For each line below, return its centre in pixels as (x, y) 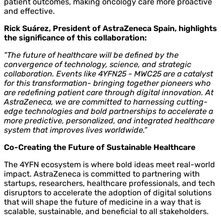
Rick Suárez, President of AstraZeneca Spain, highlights (110, 28)
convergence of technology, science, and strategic (98, 64)
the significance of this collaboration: (75, 37)
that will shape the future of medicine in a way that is (102, 202)
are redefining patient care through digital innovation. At (109, 92)
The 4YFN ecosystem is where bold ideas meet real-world (110, 164)
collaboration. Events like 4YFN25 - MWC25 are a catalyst (109, 74)
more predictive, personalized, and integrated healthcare (109, 120)
